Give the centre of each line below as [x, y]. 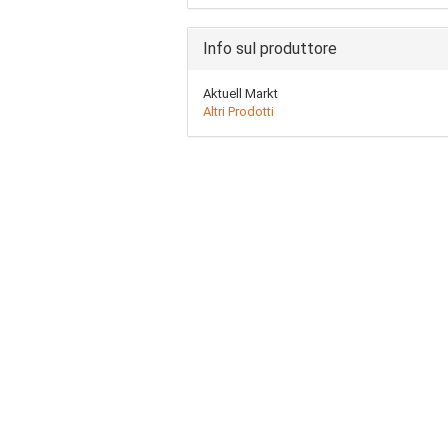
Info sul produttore [270, 48]
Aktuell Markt [240, 93]
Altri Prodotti [238, 111]
